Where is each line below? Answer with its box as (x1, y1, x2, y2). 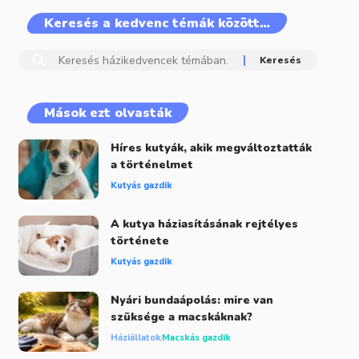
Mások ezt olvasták (43, 104, 171, 123)
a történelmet (110, 157, 193, 173)
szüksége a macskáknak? (110, 309, 252, 325)
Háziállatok (110, 332, 161, 345)
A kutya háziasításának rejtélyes (110, 216, 298, 232)
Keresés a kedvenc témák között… (43, 14, 270, 33)
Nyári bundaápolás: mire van (110, 292, 273, 309)
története (110, 233, 169, 249)
